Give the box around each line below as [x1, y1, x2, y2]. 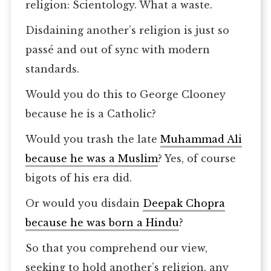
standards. [25, 63, 79, 76]
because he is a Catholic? [25, 108, 156, 120]
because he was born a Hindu [25, 217, 179, 229]
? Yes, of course [157, 152, 236, 165]
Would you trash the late [25, 133, 160, 146]
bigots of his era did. [25, 172, 132, 184]
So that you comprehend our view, [25, 242, 207, 255]
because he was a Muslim [25, 152, 158, 165]
